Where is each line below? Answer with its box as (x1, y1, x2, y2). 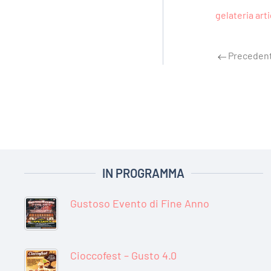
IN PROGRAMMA (102, 166, 185, 181)
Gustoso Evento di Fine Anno (70, 197, 209, 211)
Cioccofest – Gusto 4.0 (70, 249, 177, 263)
